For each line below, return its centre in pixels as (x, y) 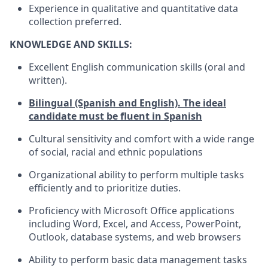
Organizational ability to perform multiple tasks (136, 174)
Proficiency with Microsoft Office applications (132, 210)
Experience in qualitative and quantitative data (133, 8)
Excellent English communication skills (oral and (137, 67)
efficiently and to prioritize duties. (105, 188)
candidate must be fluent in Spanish (115, 116)
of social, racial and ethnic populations (116, 152)
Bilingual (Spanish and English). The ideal (127, 103)
